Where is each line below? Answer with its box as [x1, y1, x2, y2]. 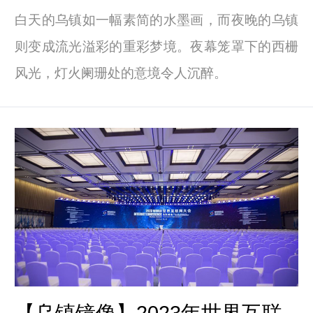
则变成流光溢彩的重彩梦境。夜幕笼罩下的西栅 [14, 38, 298, 54]
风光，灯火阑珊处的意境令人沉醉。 [14, 65, 227, 80]
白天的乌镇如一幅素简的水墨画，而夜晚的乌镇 [14, 12, 298, 27]
